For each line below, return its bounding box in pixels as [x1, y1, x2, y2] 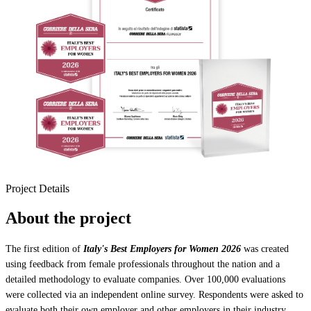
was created [241, 244, 289, 255]
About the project [6, 209, 131, 228]
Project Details [6, 183, 69, 195]
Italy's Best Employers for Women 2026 [83, 244, 241, 255]
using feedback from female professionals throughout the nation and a [6, 259, 280, 270]
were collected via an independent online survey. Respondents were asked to [6, 289, 303, 301]
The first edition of [6, 244, 83, 255]
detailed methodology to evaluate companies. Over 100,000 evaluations [6, 274, 285, 285]
